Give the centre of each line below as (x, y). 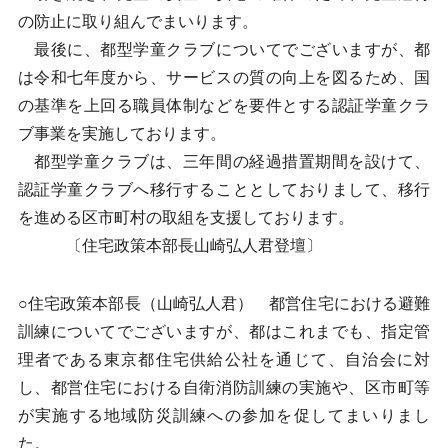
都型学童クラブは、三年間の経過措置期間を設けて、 (224, 161)
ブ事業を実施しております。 (121, 133)
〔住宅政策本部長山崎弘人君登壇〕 (169, 245)
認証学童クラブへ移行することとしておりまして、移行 (224, 189)
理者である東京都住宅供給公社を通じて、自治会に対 (224, 359)
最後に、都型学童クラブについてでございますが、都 (224, 49)
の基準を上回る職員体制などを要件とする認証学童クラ (224, 105)
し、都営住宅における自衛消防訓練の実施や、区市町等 (224, 387)
